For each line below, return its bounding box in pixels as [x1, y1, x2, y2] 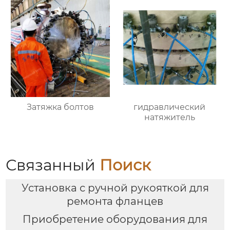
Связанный [6, 155, 100, 175]
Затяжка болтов [27, 102, 94, 112]
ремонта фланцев [67, 195, 163, 208]
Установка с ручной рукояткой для [21, 182, 209, 195]
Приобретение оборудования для [23, 213, 207, 226]
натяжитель [144, 112, 195, 122]
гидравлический [133, 102, 206, 112]
